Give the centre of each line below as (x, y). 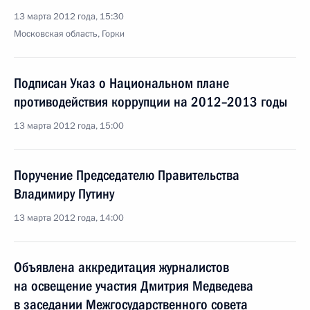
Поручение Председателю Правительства (127, 175)
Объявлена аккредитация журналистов (121, 267)
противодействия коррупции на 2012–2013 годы (151, 102)
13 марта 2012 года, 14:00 (69, 218)
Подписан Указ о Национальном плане (121, 83)
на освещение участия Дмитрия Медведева (134, 286)
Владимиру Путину (64, 194)
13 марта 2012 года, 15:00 (69, 126)
